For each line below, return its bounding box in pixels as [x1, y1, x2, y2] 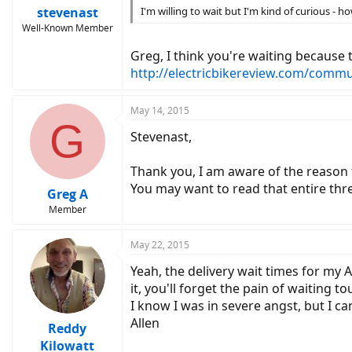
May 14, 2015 [130, 104, 189, 117]
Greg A [46, 185, 88, 203]
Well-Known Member [21, 21, 113, 35]
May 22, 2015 [130, 238, 189, 251]
